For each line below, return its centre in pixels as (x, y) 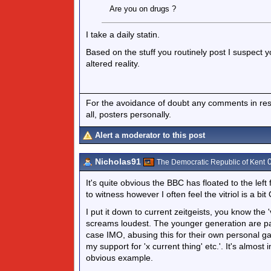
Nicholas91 (118, 162)
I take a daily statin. (123, 34)
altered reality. (113, 64)
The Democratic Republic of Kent (211, 162)
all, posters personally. (129, 114)
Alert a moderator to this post (150, 135)
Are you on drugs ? (142, 9)
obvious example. (119, 258)
